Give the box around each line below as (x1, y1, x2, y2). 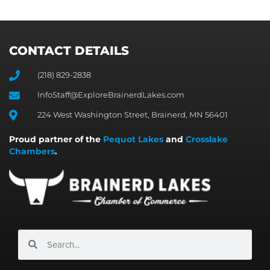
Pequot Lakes (103, 134, 163, 145)
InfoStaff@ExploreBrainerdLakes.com (37, 90, 184, 100)
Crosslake (186, 134, 228, 145)
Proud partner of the (9, 134, 103, 145)
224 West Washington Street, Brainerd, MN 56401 (37, 110, 228, 120)
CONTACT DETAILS (9, 43, 129, 58)
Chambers (9, 146, 55, 157)
